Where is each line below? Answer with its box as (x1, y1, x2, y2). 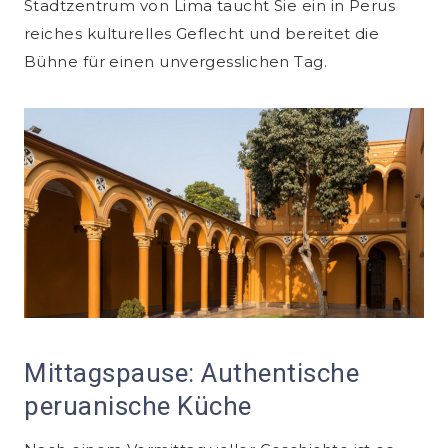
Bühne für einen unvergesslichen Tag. (24, 52, 328, 72)
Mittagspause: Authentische (24, 358, 360, 389)
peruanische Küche (24, 391, 252, 422)
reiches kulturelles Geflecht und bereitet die (24, 24, 380, 44)
